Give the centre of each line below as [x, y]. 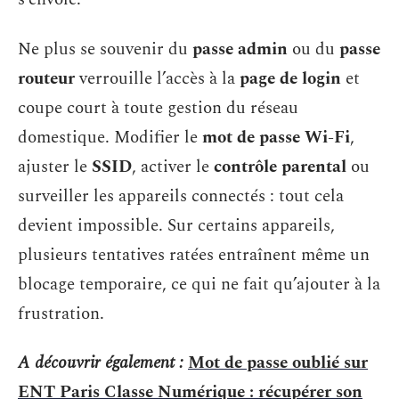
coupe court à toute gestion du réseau [158, 108]
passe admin [240, 49]
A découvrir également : [101, 363]
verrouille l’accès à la [157, 78]
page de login [290, 78]
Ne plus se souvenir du [105, 49]
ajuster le [55, 167]
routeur [46, 78]
